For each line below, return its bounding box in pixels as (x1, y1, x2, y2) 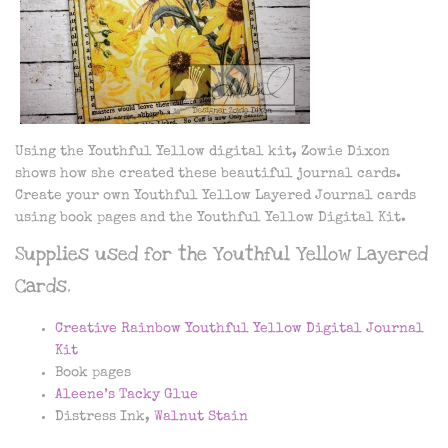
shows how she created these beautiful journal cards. (15, 166, 401, 181)
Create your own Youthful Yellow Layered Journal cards (15, 188, 416, 203)
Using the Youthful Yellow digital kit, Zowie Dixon (15, 144, 390, 159)
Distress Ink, (55, 409, 154, 424)
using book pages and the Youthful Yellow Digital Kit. (15, 210, 406, 225)
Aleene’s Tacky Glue (55, 387, 198, 402)
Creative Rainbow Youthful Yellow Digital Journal (55, 321, 424, 336)
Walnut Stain (154, 409, 248, 424)
